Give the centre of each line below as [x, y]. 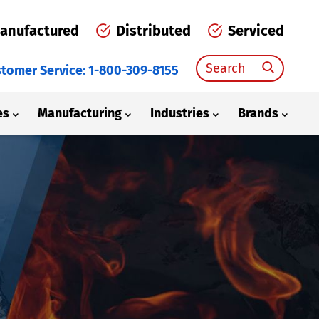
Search [213, 61]
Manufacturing [79, 113]
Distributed [153, 31]
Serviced [256, 31]
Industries [179, 113]
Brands [258, 113]
